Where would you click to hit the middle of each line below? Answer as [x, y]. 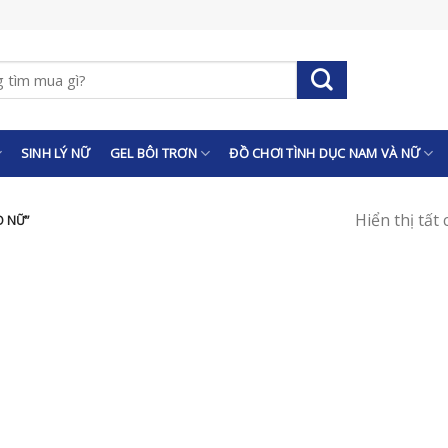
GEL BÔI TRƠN [153, 153]
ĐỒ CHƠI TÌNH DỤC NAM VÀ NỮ [325, 153]
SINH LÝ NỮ [55, 153]
